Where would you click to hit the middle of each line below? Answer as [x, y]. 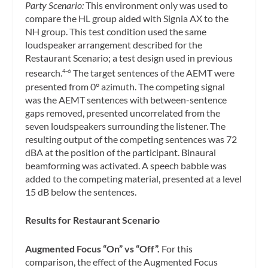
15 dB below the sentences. [82, 191]
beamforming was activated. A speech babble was [126, 165]
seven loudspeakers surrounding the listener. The [126, 126]
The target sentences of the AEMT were [153, 73]
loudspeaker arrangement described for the [114, 45]
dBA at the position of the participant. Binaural [121, 152]
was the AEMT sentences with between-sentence [126, 99]
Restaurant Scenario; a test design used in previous [129, 58]
